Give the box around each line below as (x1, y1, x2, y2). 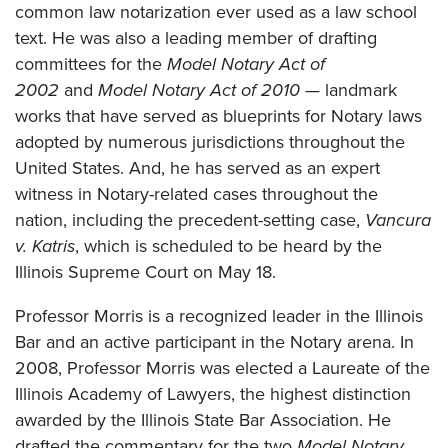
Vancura (365, 208, 431, 231)
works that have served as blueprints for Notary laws (15, 104, 422, 127)
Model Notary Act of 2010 (98, 78, 300, 101)
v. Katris (15, 234, 75, 257)
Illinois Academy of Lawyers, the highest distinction (15, 382, 411, 405)
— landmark (300, 78, 397, 101)
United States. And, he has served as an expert (15, 156, 380, 179)
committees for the (15, 52, 167, 75)
